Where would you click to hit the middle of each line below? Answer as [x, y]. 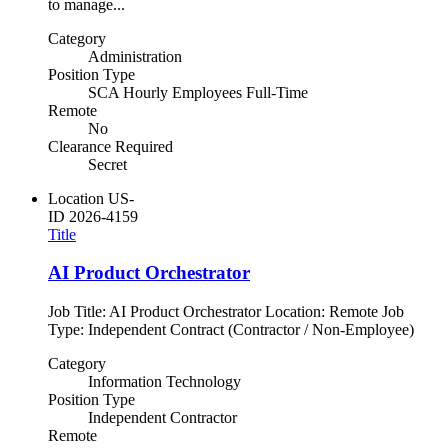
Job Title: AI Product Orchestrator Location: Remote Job [226, 312]
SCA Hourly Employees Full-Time [198, 92]
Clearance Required [110, 146]
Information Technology [164, 382]
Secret [107, 164]
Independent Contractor [162, 418]
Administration [135, 56]
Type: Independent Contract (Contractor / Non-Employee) [231, 330]
